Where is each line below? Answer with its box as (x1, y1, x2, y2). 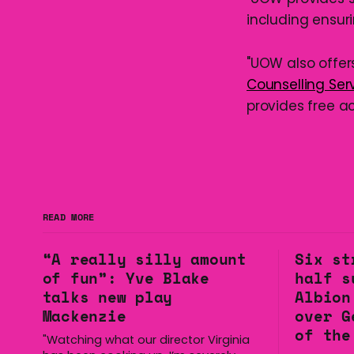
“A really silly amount (42, 248, 247, 270)
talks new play (42, 286, 173, 308)
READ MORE (42, 210, 95, 224)
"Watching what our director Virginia (42, 332, 250, 348)
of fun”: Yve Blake (42, 267, 209, 289)
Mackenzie (42, 305, 126, 327)
